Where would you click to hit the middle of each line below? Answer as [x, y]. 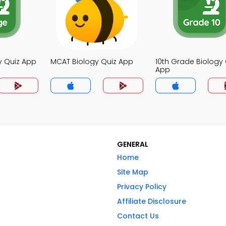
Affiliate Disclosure [152, 201]
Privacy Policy [142, 187]
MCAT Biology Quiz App [92, 62]
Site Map [133, 172]
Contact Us [138, 216]
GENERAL [133, 144]
